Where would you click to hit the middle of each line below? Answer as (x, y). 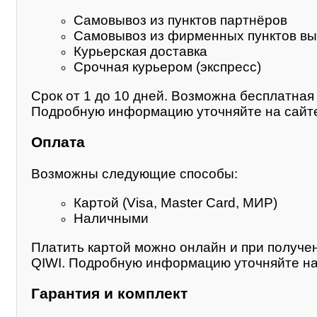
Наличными (111, 218)
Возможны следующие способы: (134, 174)
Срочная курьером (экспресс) (167, 67)
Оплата (58, 142)
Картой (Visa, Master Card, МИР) (175, 202)
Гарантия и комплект (109, 293)
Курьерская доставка (140, 52)
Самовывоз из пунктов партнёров (180, 21)
